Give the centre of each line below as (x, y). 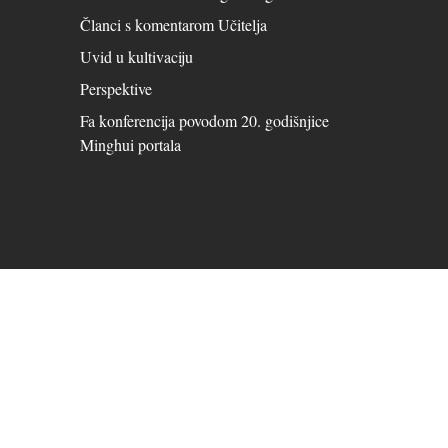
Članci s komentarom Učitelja (173, 24)
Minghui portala (130, 144)
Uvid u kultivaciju (136, 56)
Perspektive (116, 88)
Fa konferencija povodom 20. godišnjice (204, 120)
